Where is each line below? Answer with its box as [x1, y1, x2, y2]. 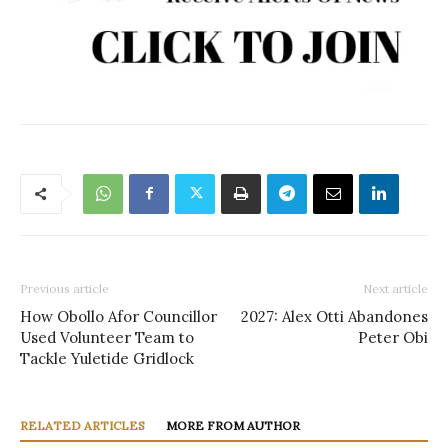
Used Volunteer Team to [20, 327, 194, 347]
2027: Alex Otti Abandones [241, 306, 428, 326]
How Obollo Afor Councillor [20, 306, 217, 326]
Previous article [20, 280, 109, 296]
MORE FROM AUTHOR [166, 417, 300, 433]
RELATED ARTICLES [20, 417, 145, 433]
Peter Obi [358, 327, 428, 347]
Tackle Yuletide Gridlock [20, 348, 194, 368]
